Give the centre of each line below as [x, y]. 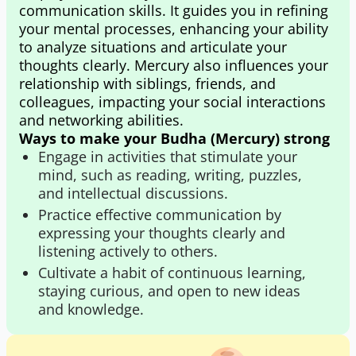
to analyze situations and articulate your [153, 47]
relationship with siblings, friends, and [147, 83]
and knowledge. [91, 309]
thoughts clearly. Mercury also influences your [174, 65]
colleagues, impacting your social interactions [172, 102]
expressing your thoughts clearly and [162, 233]
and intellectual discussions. [133, 193]
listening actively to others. [128, 251]
